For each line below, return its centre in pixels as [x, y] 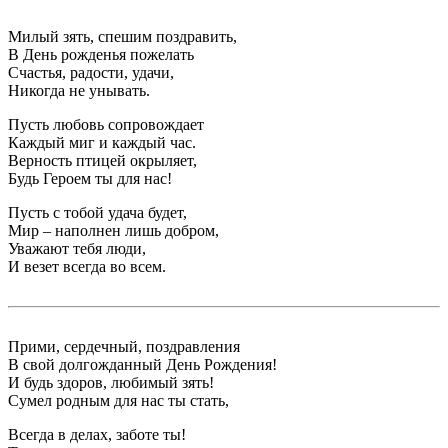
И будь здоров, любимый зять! [111, 383]
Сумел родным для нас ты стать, [118, 401]
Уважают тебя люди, [77, 249]
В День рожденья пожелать [101, 55]
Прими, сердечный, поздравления [124, 347]
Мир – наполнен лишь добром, [113, 231]
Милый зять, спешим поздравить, [122, 37]
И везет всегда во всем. [87, 267]
